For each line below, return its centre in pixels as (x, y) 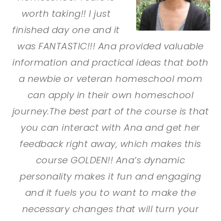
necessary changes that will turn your (110, 209)
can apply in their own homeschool (110, 95)
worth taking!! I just (66, 14)
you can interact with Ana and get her (110, 128)
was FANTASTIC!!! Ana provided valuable (110, 46)
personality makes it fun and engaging (110, 177)
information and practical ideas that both (110, 63)
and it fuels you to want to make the (110, 193)
